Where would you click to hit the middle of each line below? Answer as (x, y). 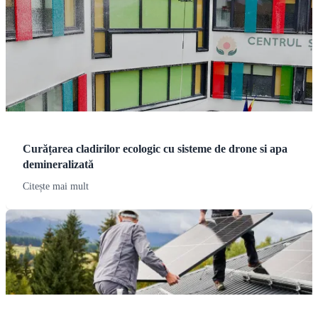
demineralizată (58, 164)
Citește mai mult (56, 186)
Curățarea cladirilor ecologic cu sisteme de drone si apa (155, 148)
